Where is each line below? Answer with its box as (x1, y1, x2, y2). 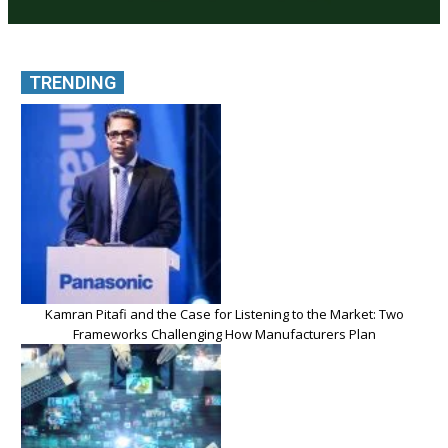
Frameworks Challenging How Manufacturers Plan (72, 325, 376, 344)
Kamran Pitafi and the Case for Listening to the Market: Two (44, 305, 404, 324)
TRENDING (29, 72, 116, 94)
